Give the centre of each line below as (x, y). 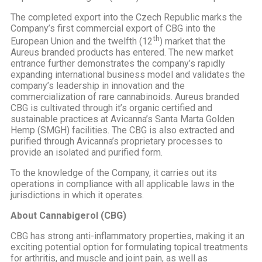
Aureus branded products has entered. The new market (122, 53)
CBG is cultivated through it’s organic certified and (111, 108)
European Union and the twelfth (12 (82, 42)
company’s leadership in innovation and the (98, 86)
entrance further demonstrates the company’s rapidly (118, 64)
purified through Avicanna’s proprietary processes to (117, 142)
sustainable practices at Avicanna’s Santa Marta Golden (123, 119)
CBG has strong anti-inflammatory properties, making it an (127, 236)
